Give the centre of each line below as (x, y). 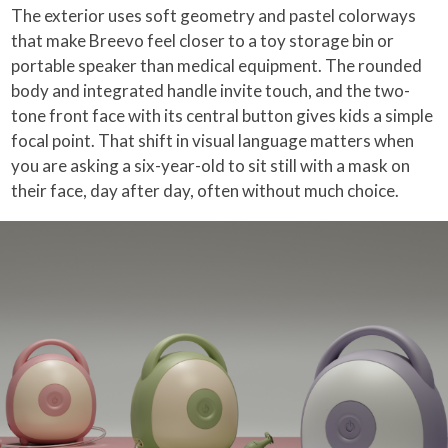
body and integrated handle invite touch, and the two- (211, 90)
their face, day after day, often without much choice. (205, 190)
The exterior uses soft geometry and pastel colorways (214, 15)
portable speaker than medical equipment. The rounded (217, 65)
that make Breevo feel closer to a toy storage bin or (203, 40)
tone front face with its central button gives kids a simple (222, 115)
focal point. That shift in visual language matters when (213, 140)
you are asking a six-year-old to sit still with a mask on (211, 165)
